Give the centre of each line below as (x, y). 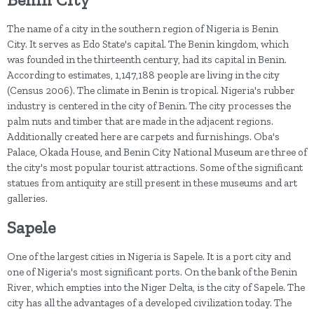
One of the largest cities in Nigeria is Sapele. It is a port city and (149, 257)
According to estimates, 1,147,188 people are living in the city (143, 75)
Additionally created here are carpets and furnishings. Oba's (143, 137)
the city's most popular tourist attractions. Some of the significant (155, 168)
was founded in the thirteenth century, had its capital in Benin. (147, 60)
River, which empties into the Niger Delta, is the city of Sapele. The (156, 288)
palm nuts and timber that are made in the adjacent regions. (140, 122)
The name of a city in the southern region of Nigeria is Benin (143, 29)
